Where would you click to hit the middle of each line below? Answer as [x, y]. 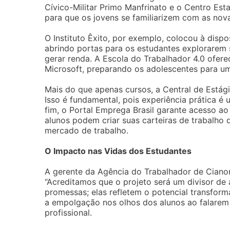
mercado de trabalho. [87, 130]
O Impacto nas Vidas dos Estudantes [118, 151]
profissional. [68, 213]
